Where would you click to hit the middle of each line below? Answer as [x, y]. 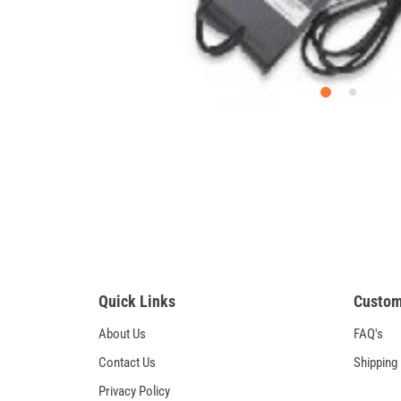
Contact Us [127, 363]
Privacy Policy [134, 391]
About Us [122, 334]
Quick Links [137, 301]
